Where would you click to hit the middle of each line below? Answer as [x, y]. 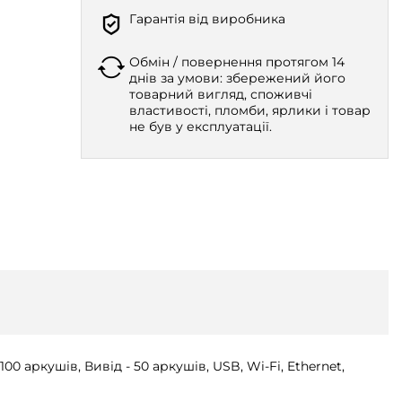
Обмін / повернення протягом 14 [236, 62]
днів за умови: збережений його [237, 78]
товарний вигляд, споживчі [220, 94]
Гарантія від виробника [207, 19]
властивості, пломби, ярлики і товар [249, 110]
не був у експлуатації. [200, 127]
